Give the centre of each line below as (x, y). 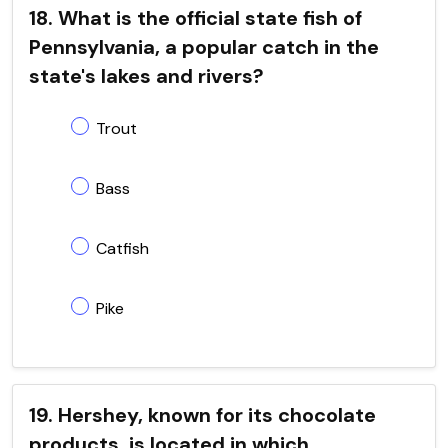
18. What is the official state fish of (195, 17)
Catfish (122, 248)
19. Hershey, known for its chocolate (202, 414)
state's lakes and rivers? (146, 75)
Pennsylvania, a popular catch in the (204, 46)
